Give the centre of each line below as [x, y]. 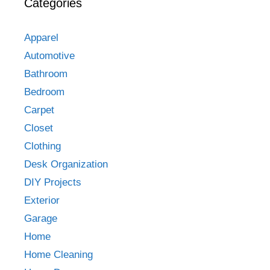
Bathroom [46, 74]
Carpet [39, 110]
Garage [41, 218]
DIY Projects [53, 182]
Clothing [42, 146]
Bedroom [44, 92]
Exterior [42, 200]
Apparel [41, 38]
